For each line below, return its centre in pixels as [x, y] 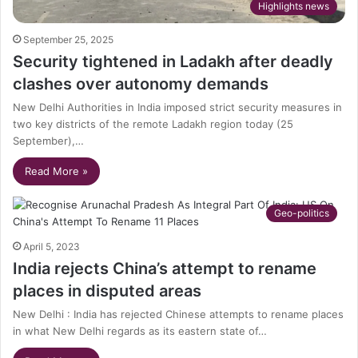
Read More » [56, 171]
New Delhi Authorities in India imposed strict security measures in [177, 107]
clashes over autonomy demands [141, 84]
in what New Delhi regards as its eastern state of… [140, 331]
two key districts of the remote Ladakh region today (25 [153, 124]
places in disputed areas [107, 291]
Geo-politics [302, 213]
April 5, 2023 [52, 247]
